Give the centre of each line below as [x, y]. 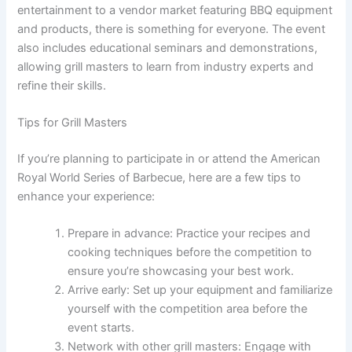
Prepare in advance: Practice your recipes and [189, 234]
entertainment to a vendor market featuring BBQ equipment [175, 10]
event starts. [101, 328]
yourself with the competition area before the [188, 309]
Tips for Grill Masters [73, 122]
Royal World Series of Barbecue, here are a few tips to [159, 177]
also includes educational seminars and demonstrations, [168, 48]
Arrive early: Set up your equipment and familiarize [200, 290]
